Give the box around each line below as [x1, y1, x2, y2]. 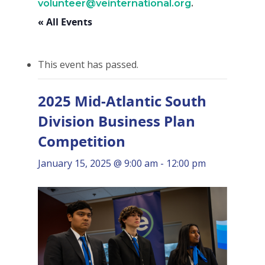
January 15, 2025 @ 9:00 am [38, 157, 158, 170]
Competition [38, 131, 125, 151]
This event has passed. [38, 58, 138, 71]
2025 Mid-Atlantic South [38, 91, 206, 111]
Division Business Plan [38, 111, 195, 131]
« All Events [38, 15, 92, 28]
